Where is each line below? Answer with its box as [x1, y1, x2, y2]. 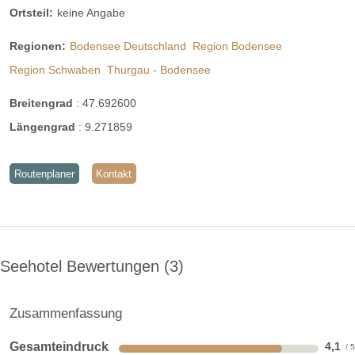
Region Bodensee [193, 39, 282, 52]
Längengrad [10, 120, 78, 134]
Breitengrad [10, 97, 76, 110]
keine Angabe [57, 6, 125, 19]
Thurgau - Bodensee [107, 63, 211, 76]
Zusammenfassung [10, 304, 122, 321]
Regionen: [10, 39, 66, 52]
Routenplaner [13, 167, 74, 180]
